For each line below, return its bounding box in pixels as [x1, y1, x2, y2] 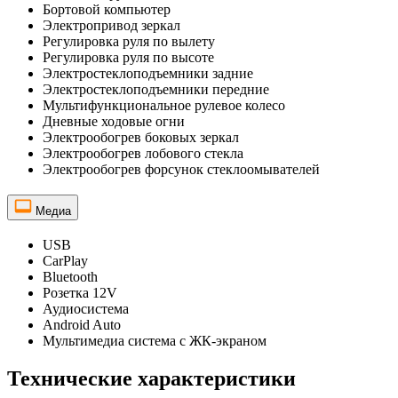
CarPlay [43, 252, 88, 268]
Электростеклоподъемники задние [43, 66, 253, 82]
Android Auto [43, 316, 121, 332]
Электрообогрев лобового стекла [43, 146, 243, 162]
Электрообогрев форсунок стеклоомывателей [43, 162, 320, 178]
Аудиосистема [43, 300, 129, 316]
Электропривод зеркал [43, 18, 180, 34]
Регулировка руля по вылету [43, 34, 215, 50]
